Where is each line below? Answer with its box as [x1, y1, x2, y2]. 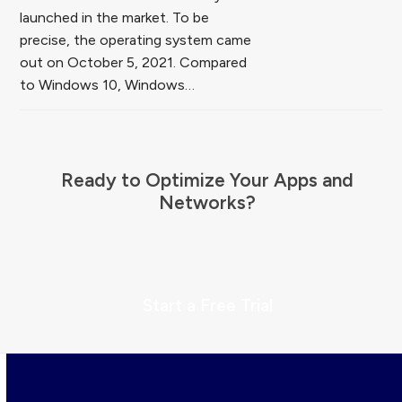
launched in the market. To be [20, 8, 210, 26]
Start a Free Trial [142, 294, 273, 316]
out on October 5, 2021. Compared [20, 53, 248, 71]
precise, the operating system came [20, 31, 252, 48]
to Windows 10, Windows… [20, 75, 196, 93]
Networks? [159, 190, 257, 214]
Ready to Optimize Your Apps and [61, 168, 354, 191]
